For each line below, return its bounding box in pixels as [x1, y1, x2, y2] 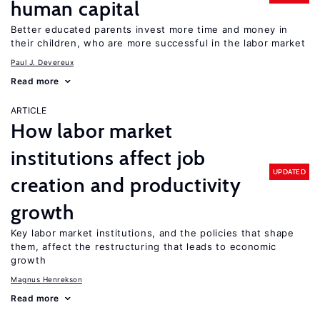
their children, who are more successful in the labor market [11, 37, 306, 49]
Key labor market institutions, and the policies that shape [11, 227, 294, 239]
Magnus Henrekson [11, 275, 82, 284]
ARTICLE [11, 105, 46, 116]
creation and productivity [11, 173, 241, 197]
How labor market [11, 119, 173, 143]
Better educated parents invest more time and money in [11, 24, 289, 35]
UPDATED [272, 166, 306, 176]
